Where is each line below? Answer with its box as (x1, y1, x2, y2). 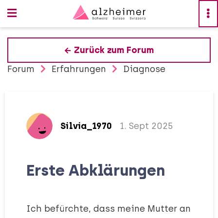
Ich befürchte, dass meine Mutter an (26, 203, 191, 214)
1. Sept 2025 (120, 120, 173, 131)
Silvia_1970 (60, 120, 112, 131)
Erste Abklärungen (26, 161, 165, 180)
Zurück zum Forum (73, 45, 154, 55)
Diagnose (123, 64, 165, 74)
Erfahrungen (52, 64, 106, 74)
